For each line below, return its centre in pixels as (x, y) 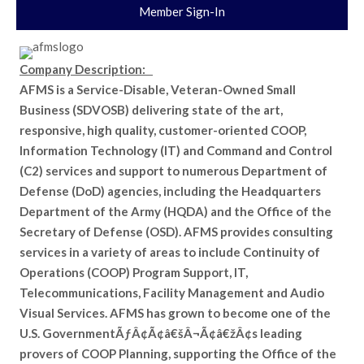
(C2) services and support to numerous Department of (173, 171)
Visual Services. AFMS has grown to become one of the (175, 313)
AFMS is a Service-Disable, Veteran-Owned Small (158, 89)
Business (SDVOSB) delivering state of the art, (151, 110)
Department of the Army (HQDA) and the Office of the (175, 211)
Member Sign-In (182, 11)
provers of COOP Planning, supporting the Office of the (178, 353)
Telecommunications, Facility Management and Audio (172, 292)
